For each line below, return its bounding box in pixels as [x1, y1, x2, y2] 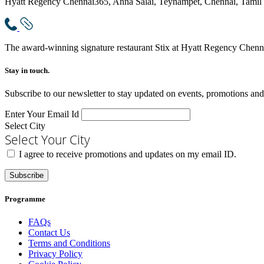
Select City [5, 120, 45, 131]
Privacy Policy [28, 249, 82, 259]
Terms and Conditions [28, 238, 110, 249]
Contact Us [28, 227, 70, 238]
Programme [5, 194, 45, 204]
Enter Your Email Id [5, 108, 79, 119]
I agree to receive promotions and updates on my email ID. [19, 148, 236, 159]
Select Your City [5, 131, 90, 148]
